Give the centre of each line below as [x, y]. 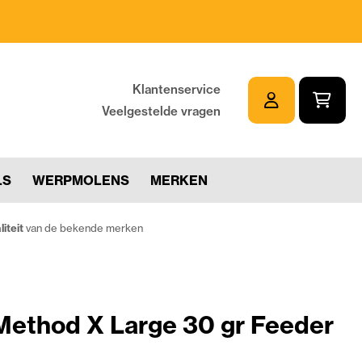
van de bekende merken [83, 227]
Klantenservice [176, 89]
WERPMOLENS [81, 180]
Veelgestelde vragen [161, 111]
